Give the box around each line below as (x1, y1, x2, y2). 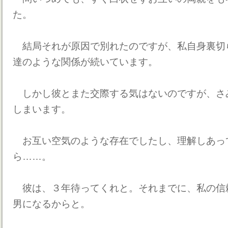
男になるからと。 (13, 198, 90, 209)
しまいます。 (13, 104, 71, 115)
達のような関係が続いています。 (13, 56, 158, 67)
